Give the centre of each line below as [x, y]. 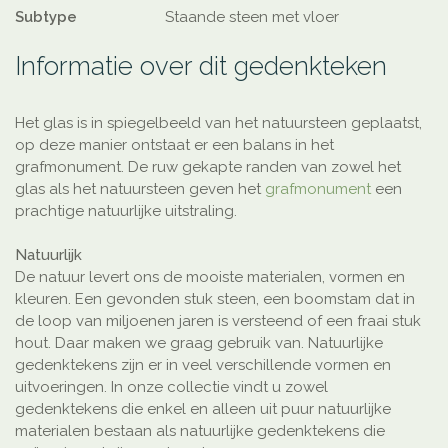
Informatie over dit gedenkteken [201, 65]
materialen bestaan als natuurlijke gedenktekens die [200, 430]
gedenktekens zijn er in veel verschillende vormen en [203, 364]
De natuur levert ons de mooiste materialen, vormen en [210, 276]
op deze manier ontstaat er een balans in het [174, 144]
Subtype [46, 16]
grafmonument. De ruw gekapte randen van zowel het [208, 166]
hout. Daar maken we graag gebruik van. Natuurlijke [199, 342]
